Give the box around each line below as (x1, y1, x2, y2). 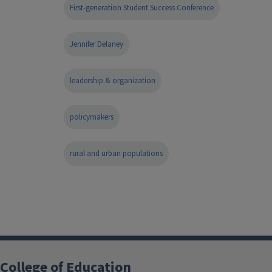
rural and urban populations (70, 148, 163, 160)
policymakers (70, 112, 114, 123)
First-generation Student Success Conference (70, 2, 214, 14)
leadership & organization (70, 75, 155, 87)
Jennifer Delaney (70, 39, 123, 50)
